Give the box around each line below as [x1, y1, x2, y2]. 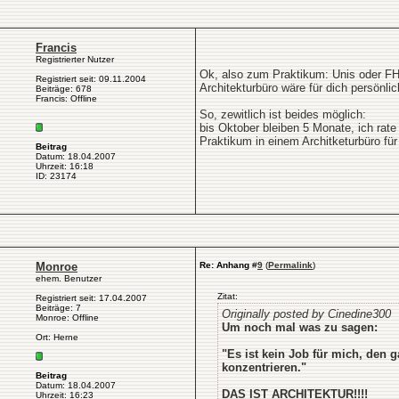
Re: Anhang [199, 260, 249, 270]
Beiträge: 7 [36, 303, 81, 313]
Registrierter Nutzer [36, 54, 114, 64]
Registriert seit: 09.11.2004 [36, 74, 146, 84]
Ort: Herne [36, 332, 78, 342]
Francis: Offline [36, 94, 97, 103]
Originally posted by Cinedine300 [222, 307, 391, 321]
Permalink [268, 260, 313, 270]
